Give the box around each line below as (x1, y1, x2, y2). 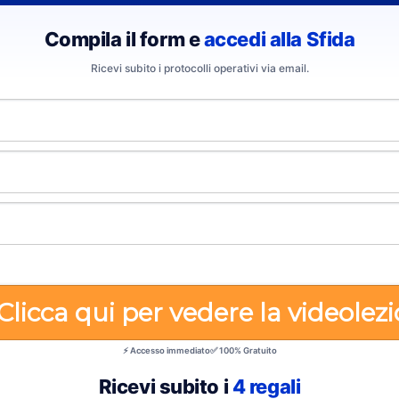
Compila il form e (44, 28, 204, 51)
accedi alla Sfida (203, 28, 355, 51)
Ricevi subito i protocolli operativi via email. (90, 61, 309, 75)
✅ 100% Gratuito (209, 346, 277, 355)
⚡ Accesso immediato (122, 346, 210, 355)
